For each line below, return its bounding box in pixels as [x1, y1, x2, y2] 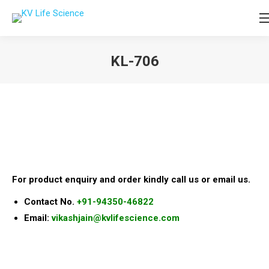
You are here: [134, 74, 187, 85]
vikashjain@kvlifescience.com [52, 213, 180, 223]
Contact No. [24, 196, 77, 207]
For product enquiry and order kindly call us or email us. [12, 174, 250, 185]
